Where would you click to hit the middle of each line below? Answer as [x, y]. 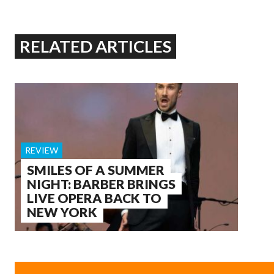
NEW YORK [62, 212]
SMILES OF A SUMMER [96, 169]
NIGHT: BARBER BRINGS [101, 183]
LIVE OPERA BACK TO [94, 198]
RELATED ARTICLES [96, 46]
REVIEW [42, 150]
